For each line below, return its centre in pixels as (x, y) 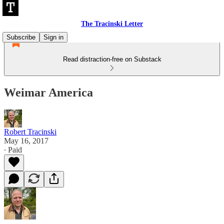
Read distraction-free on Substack (112, 59)
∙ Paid (13, 149)
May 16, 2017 (26, 140)
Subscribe (21, 37)
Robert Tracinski (30, 131)
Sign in (53, 37)
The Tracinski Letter (112, 24)
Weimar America (48, 92)
